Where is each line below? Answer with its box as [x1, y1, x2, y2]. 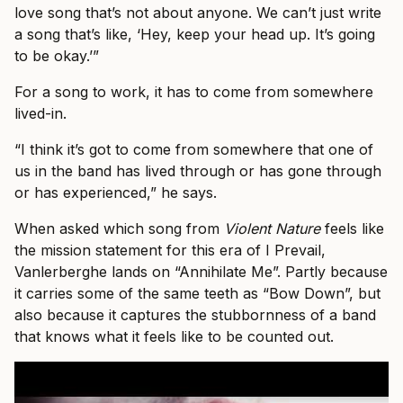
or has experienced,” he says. [14, 184, 217, 202]
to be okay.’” [14, 47, 99, 66]
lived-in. [14, 104, 67, 123]
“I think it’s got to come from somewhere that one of [14, 140, 373, 159]
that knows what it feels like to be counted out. [14, 327, 334, 346]
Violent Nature [224, 219, 320, 238]
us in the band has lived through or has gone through [14, 162, 381, 181]
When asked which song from [14, 219, 224, 238]
